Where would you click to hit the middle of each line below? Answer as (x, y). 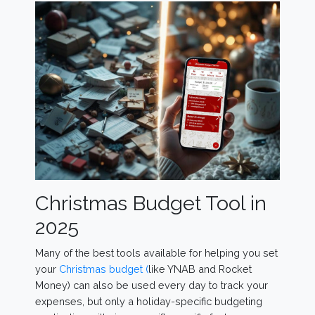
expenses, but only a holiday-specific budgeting (149, 301)
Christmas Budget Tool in (151, 203)
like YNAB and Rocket (200, 269)
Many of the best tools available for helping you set (156, 252)
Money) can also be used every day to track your (152, 285)
